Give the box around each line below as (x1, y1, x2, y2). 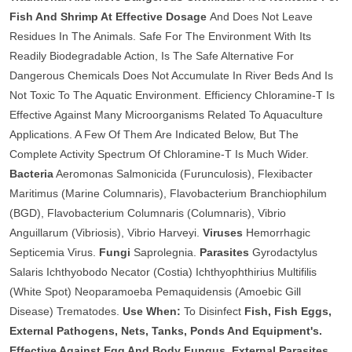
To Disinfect (181, 305, 244, 317)
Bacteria (9, 167, 53, 180)
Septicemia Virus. (9, 246, 99, 258)
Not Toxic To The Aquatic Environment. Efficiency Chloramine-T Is (9, 89, 335, 101)
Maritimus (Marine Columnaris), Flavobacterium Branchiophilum (9, 187, 327, 200)
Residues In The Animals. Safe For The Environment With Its (9, 30, 311, 42)
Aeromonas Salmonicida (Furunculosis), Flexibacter (53, 167, 313, 180)
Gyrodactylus (249, 246, 317, 258)
